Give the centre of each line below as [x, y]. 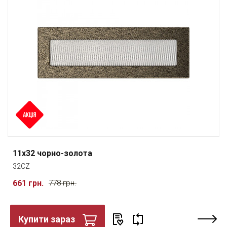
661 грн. [28, 183]
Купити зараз [47, 219]
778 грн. [63, 183]
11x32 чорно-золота [52, 153]
